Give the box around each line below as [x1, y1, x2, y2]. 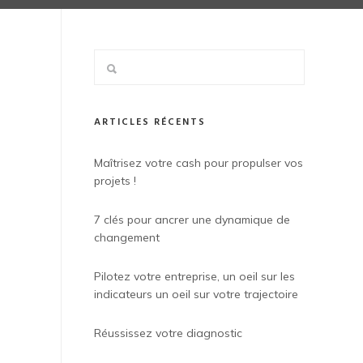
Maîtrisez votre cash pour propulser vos [94, 156, 303, 170]
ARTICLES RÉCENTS [94, 114, 206, 130]
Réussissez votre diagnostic [94, 326, 242, 340]
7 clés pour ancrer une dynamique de [94, 212, 290, 227]
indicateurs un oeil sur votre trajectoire [94, 287, 298, 301]
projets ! [94, 173, 136, 188]
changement [94, 230, 160, 245]
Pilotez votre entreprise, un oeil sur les [94, 269, 295, 284]
